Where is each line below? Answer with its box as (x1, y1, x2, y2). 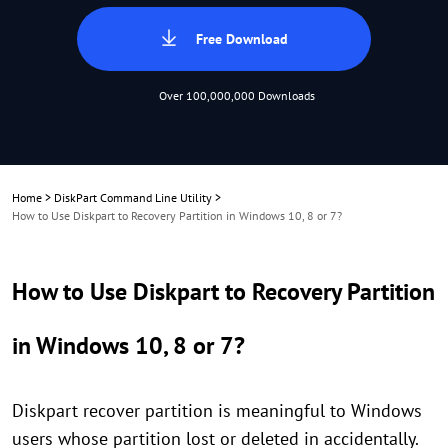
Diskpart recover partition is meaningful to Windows (12, 399, 422, 422)
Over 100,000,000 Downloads (159, 88, 315, 103)
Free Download (196, 30, 288, 48)
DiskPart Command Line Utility (54, 190, 212, 205)
